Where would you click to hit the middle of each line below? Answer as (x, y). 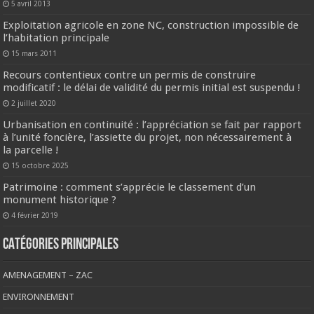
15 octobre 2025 (40, 165)
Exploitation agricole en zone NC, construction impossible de (151, 25)
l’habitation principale (56, 37)
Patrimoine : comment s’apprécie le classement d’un (130, 187)
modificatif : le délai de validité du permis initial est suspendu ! (152, 87)
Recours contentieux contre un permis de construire (130, 75)
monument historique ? (60, 199)
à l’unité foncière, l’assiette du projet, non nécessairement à (148, 137)
